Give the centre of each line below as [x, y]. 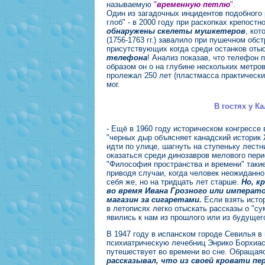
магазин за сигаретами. [154, 199]
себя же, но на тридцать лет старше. [174, 182]
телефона [127, 58]
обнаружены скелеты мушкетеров [176, 31]
